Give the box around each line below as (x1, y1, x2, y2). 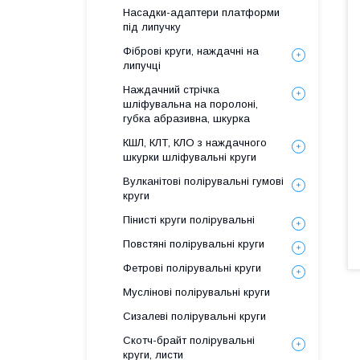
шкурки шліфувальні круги (123, 151, 256, 163)
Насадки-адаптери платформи (123, 6, 280, 18)
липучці (123, 59, 161, 72)
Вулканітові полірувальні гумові (123, 175, 284, 187)
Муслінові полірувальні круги (123, 286, 270, 298)
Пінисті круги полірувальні (123, 214, 255, 226)
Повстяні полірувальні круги (123, 238, 264, 250)
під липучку (123, 21, 181, 33)
